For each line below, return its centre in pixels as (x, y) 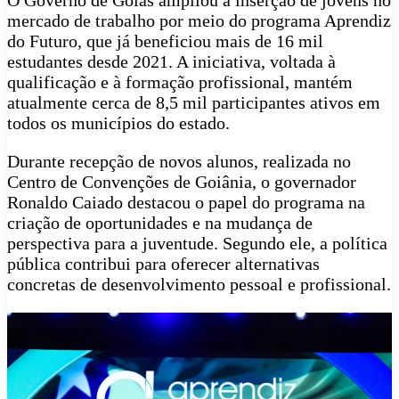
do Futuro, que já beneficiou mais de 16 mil (165, 41)
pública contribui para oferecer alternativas (163, 264)
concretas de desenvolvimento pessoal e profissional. (199, 285)
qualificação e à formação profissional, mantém (180, 82)
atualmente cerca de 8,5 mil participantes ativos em (194, 103)
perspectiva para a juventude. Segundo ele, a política (197, 244)
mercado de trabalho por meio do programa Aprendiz (199, 21)
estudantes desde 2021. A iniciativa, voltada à (171, 62)
